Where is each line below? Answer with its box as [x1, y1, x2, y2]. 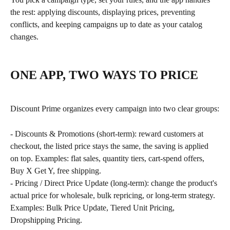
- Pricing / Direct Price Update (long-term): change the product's [10, 179, 219, 188]
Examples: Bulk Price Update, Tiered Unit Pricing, [10, 203, 177, 213]
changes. [10, 32, 39, 41]
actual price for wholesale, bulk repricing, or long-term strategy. [10, 191, 217, 200]
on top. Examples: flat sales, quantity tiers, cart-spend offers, [10, 154, 206, 163]
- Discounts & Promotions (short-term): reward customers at [10, 129, 205, 139]
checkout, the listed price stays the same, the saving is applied [10, 142, 210, 151]
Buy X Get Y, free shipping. [10, 166, 101, 176]
